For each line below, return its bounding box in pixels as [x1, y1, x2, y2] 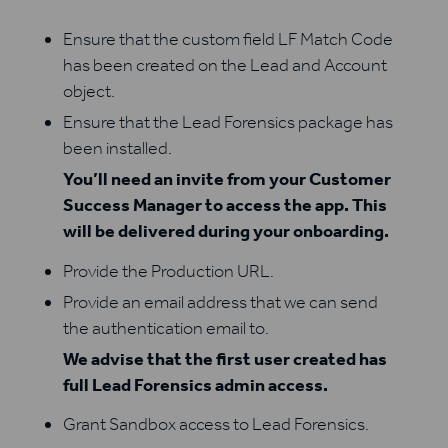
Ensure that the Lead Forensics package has [62, 111, 393, 134]
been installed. [62, 137, 172, 160]
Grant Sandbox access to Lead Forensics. [62, 413, 369, 436]
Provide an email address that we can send [62, 290, 378, 313]
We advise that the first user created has [62, 347, 387, 370]
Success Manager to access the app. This [62, 194, 387, 217]
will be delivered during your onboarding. [62, 220, 389, 243]
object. [62, 80, 115, 103]
